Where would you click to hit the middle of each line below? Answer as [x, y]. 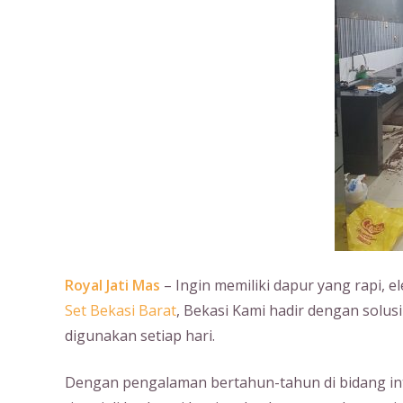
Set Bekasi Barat [121, 310]
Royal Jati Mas [112, 285]
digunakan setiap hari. [140, 336]
